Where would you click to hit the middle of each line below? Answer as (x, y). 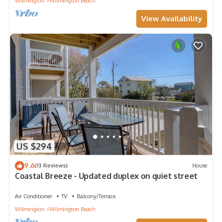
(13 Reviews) (51, 166)
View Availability (172, 18)
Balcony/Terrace (96, 196)
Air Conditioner (33, 196)
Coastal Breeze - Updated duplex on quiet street (106, 176)
